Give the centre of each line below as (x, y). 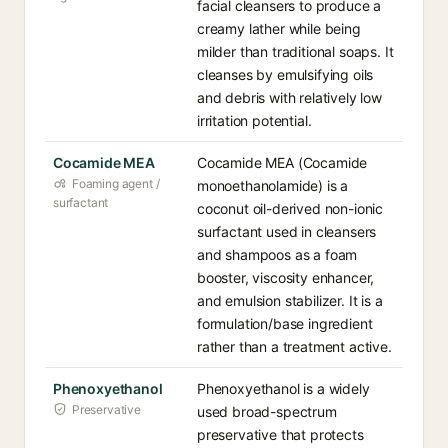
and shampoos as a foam (277, 254)
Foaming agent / (116, 183)
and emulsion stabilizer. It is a (290, 300)
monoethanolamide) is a (273, 185)
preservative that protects (280, 434)
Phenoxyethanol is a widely (283, 388)
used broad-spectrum (267, 411)
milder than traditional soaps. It (295, 51)
